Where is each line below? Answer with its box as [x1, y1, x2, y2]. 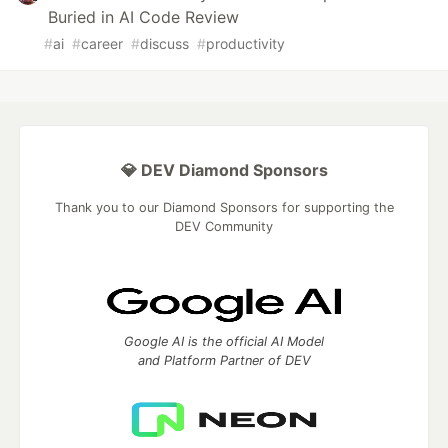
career [81, 34, 123, 52]
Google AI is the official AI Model [124, 333, 324, 349]
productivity [206, 34, 285, 52]
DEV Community [175, 218, 273, 234]
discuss [140, 34, 189, 52]
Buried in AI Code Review [48, 6, 239, 27]
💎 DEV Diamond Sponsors [120, 159, 328, 180]
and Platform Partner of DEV [137, 352, 311, 368]
